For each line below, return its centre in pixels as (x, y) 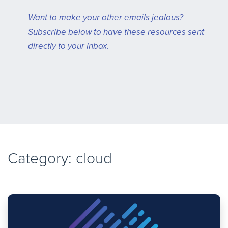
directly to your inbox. (68, 46)
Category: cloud (60, 159)
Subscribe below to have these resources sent (116, 32)
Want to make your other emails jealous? (106, 18)
